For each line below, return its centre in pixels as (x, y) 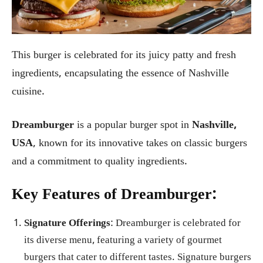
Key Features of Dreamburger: (114, 195)
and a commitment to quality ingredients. (100, 162)
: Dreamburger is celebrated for (176, 224)
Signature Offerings (67, 224)
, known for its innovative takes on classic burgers (140, 144)
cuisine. (28, 92)
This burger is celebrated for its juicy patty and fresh (124, 55)
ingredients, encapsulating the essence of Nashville (120, 74)
